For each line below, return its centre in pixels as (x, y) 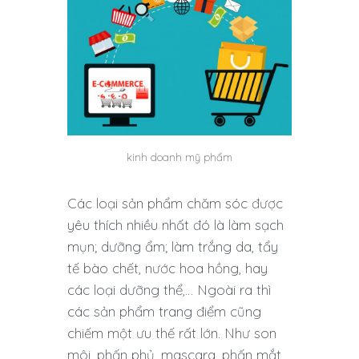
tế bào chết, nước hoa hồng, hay (167, 268)
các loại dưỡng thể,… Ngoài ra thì (169, 289)
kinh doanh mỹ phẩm (179, 157)
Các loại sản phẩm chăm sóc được (175, 203)
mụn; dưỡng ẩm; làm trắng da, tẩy (173, 246)
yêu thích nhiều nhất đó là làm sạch (175, 224)
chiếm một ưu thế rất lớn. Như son (172, 333)
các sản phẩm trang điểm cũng (164, 311)
